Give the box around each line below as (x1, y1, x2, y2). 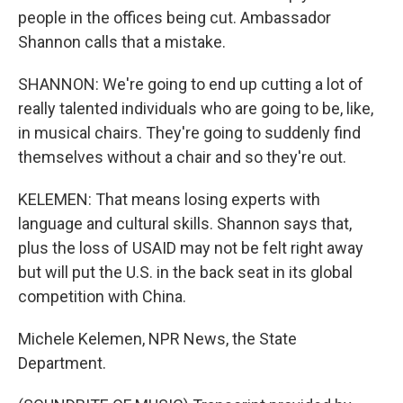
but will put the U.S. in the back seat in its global (18, 263, 353, 282)
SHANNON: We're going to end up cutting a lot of (18, 75, 363, 94)
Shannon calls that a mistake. (18, 32, 226, 51)
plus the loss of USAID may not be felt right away (18, 238, 363, 257)
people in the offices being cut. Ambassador (18, 8, 331, 27)
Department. (18, 354, 106, 372)
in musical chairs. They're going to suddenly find (18, 123, 361, 142)
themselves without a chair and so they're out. (18, 148, 346, 166)
